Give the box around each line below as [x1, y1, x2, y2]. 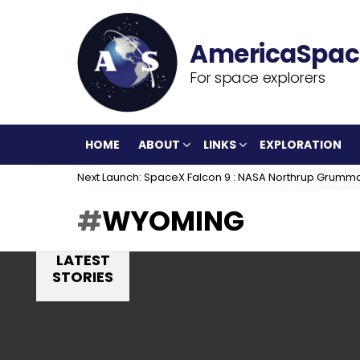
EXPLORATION [260, 137, 342, 153]
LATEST [55, 250, 110, 270]
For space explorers [190, 67, 325, 88]
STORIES [52, 267, 113, 287]
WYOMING [102, 202, 244, 240]
